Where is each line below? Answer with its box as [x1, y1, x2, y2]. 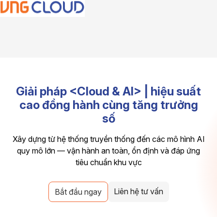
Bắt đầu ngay [54, 187, 102, 197]
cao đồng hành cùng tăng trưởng [19, 98, 198, 112]
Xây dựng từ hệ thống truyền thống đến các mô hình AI [12, 134, 205, 144]
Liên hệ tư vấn [113, 186, 163, 196]
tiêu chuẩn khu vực [75, 157, 142, 167]
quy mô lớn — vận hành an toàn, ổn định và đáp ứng [17, 146, 200, 155]
